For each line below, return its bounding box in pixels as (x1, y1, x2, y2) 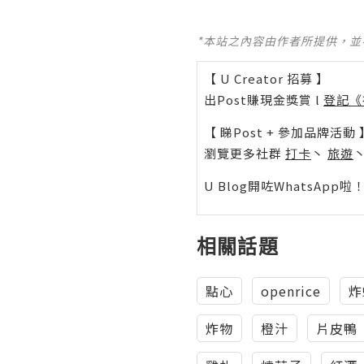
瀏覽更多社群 (204, 145, 285, 162)
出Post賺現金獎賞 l (204, 91, 323, 108)
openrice (261, 281, 321, 301)
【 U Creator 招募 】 (204, 70, 329, 87)
